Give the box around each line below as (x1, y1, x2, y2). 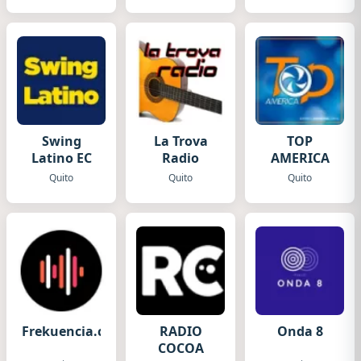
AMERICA (270, 149, 330, 167)
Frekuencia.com (22, 322, 125, 340)
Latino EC (31, 149, 92, 167)
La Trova (153, 132, 208, 150)
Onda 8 (276, 322, 323, 340)
